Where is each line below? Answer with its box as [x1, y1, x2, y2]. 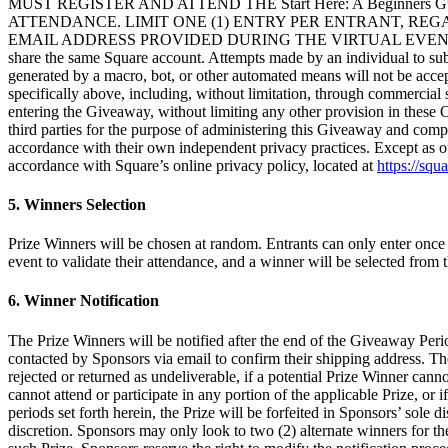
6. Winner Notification [8, 292, 159, 310]
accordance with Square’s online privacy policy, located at [8, 156, 377, 174]
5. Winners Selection [8, 195, 146, 213]
